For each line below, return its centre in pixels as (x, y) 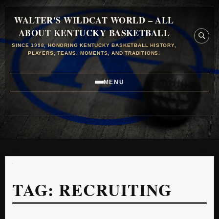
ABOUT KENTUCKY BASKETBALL (94, 33)
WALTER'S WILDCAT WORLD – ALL (94, 20)
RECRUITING (115, 190)
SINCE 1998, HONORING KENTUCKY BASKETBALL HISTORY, (94, 45)
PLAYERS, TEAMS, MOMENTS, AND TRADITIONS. (94, 53)
